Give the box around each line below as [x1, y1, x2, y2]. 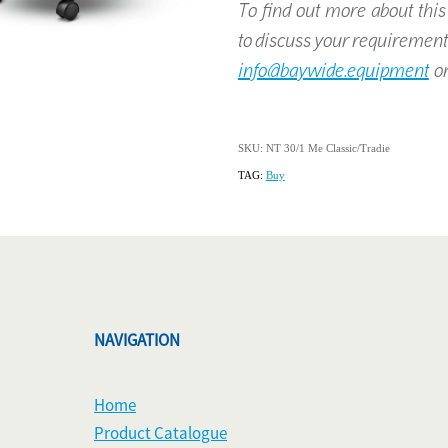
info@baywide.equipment [237, 57, 429, 83]
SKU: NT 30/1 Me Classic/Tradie [237, 142, 390, 155]
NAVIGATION [94, 330, 180, 352]
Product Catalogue [94, 423, 227, 445]
